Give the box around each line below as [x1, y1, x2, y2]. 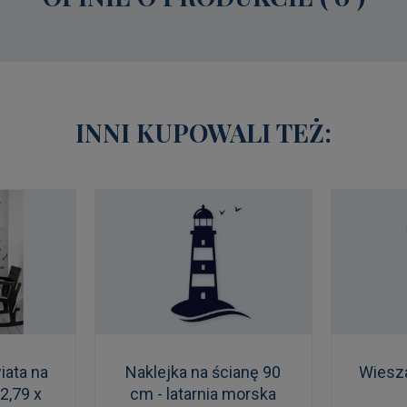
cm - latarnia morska [130, 383, 277, 403]
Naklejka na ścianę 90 [125, 362, 282, 382]
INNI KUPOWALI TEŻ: [75, 114, 332, 149]
